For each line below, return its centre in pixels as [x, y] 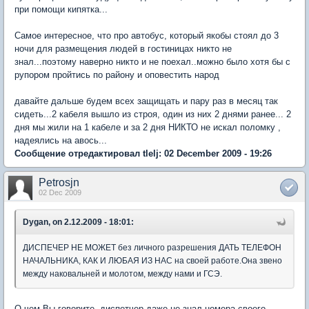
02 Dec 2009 [60, 192]
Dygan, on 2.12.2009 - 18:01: [78, 222]
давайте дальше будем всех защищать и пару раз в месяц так [146, 101]
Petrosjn [59, 182]
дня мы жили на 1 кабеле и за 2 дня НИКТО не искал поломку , [148, 127]
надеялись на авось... [61, 140]
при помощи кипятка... [61, 9]
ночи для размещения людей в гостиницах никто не [123, 48]
